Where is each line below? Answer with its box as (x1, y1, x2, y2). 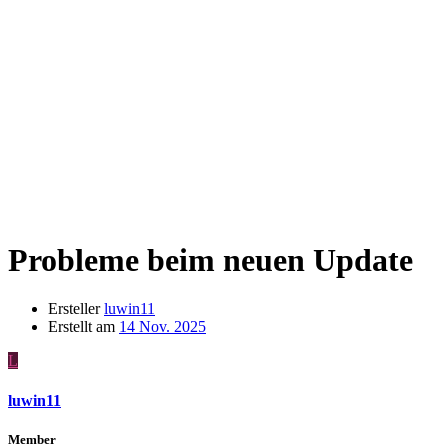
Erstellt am (48, 318, 115, 336)
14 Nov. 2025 (119, 318, 206, 336)
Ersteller (48, 300, 100, 318)
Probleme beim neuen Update (8, 241, 413, 278)
